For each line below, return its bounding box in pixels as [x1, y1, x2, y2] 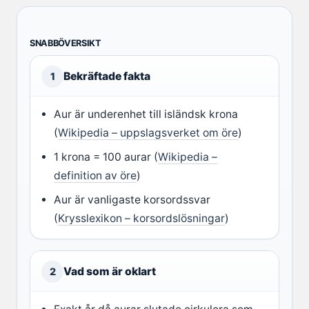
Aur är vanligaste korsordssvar [54, 193, 211, 207]
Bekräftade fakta [63, 70, 150, 83]
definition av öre [54, 169, 137, 183]
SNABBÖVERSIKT [30, 38, 101, 49]
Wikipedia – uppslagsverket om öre [58, 126, 239, 140]
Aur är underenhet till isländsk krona [54, 108, 239, 121]
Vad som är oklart [63, 265, 156, 279]
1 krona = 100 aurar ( [54, 150, 159, 164]
